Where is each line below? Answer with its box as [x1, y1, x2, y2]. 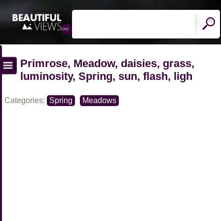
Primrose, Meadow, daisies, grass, [20, 57, 194, 70]
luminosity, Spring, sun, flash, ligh [20, 70, 192, 82]
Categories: [4, 96, 47, 105]
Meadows [82, 96, 116, 105]
